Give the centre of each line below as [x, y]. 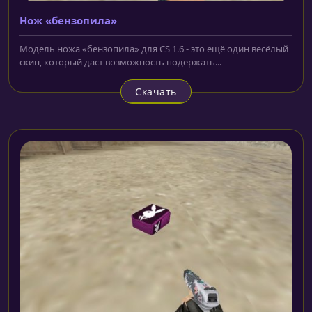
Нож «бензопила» [68, 20]
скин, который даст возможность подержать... [120, 62]
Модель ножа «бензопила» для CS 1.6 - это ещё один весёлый [154, 48]
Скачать [156, 91]
